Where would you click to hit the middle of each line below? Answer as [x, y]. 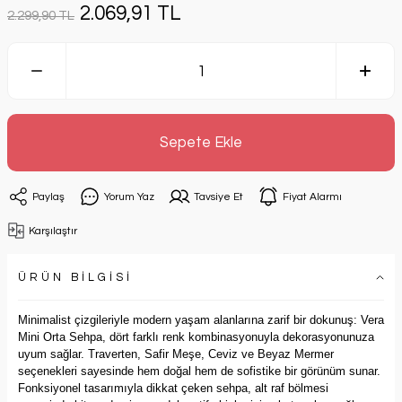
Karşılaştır [53, 230]
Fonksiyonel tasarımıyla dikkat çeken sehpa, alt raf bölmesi [173, 388]
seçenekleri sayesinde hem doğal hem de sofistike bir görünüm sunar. [199, 371]
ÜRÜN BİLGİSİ [75, 277]
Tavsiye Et [218, 196]
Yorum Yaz [129, 196]
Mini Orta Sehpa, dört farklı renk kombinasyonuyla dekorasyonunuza [196, 337]
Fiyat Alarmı [312, 196]
